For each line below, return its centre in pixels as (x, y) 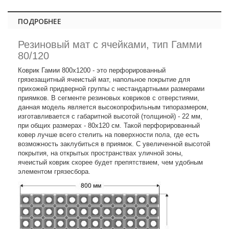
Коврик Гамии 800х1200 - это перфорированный (92, 70)
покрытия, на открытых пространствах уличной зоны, (100, 153)
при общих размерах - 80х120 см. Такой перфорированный (109, 125)
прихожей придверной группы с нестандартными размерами (111, 89)
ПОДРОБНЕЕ (40, 21)
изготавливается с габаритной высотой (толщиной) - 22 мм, (110, 116)
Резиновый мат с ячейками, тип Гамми (110, 44)
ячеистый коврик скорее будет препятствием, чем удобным (110, 162)
